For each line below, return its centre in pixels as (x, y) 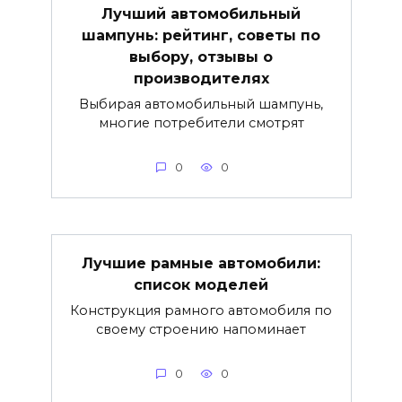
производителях (201, 79)
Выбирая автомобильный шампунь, (201, 105)
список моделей (201, 285)
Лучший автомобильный (201, 14)
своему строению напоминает (201, 330)
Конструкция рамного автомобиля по (201, 311)
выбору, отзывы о (201, 57)
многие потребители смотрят (201, 123)
